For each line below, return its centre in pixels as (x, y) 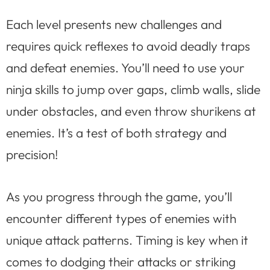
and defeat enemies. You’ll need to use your (125, 68)
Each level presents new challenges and (114, 24)
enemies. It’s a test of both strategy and (116, 133)
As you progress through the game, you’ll (119, 196)
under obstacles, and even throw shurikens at (131, 111)
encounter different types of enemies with (121, 218)
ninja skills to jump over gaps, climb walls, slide (133, 89)
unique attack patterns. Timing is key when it (127, 240)
